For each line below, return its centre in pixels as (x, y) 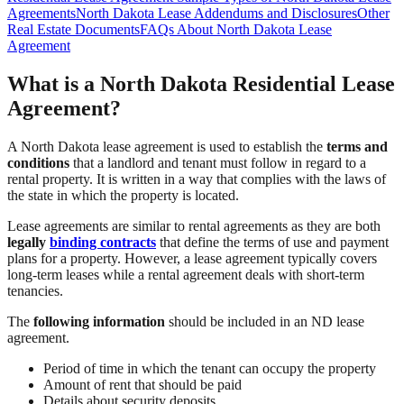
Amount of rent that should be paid (142, 384)
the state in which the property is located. (123, 195)
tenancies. (35, 290)
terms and (357, 146)
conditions (38, 162)
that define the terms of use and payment (272, 242)
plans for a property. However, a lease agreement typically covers (192, 258)
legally (27, 242)
